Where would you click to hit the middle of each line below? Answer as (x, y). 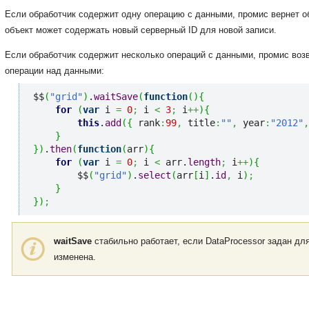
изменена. (75, 257)
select (154, 175)
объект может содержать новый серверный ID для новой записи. (141, 30)
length (204, 162)
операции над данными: (54, 71)
